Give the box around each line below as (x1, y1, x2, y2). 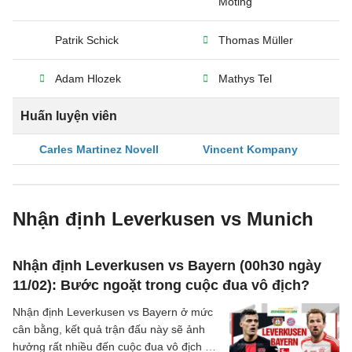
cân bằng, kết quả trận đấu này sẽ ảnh (13, 323, 205, 335)
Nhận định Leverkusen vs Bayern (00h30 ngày (13, 258, 321, 273)
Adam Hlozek (55, 72, 121, 85)
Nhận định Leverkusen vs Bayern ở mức (13, 306, 213, 318)
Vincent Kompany (203, 143, 298, 156)
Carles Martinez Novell (39, 143, 159, 156)
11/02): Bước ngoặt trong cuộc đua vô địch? (13, 277, 310, 293)
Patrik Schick (55, 34, 119, 46)
